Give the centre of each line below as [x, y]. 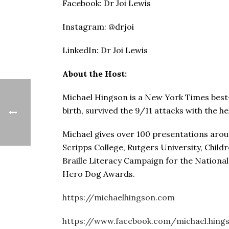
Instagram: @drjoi [98, 27]
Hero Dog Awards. [99, 174]
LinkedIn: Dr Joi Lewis [105, 50]
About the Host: [95, 74]
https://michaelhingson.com [119, 197]
